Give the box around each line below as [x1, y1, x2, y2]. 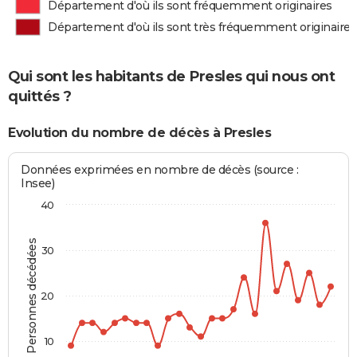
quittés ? [8, 88, 72, 106]
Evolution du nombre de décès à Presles [8, 125, 271, 141]
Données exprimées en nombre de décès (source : [21, 162, 299, 177]
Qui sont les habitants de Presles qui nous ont [8, 68, 335, 86]
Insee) [21, 175, 55, 190]
